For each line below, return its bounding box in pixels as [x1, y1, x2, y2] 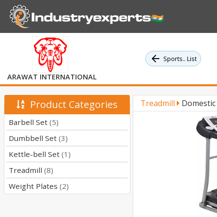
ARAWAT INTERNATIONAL [7, 72, 97, 81]
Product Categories [25, 98, 118, 111]
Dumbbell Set [9, 133, 59, 143]
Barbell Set [9, 117, 49, 127]
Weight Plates [9, 181, 60, 191]
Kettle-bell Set [9, 149, 62, 159]
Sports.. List [163, 54, 197, 63]
